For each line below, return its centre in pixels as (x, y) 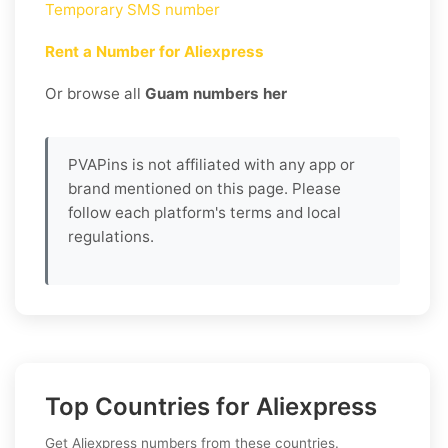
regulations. (111, 237)
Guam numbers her (216, 94)
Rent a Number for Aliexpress (154, 52)
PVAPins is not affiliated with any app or (211, 165)
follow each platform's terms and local (204, 213)
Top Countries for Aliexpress (211, 407)
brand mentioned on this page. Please (204, 189)
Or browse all (95, 94)
